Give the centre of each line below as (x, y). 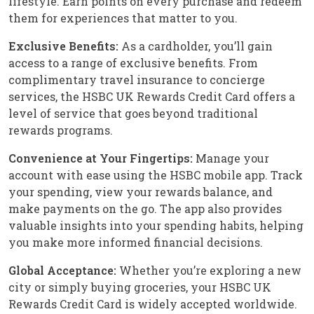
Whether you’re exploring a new (209, 271)
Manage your (231, 158)
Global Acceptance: (62, 271)
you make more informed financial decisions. (136, 243)
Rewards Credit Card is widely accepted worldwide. (153, 304)
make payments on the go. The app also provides (145, 209)
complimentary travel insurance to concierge (137, 80)
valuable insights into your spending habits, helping (156, 226)
